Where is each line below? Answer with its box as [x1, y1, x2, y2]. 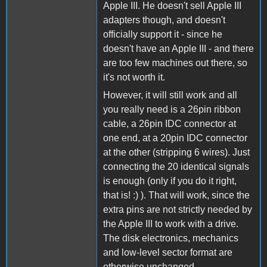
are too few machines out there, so [103, 57, 247, 68]
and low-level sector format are [103, 247, 232, 257]
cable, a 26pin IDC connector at [103, 118, 236, 129]
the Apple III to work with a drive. [103, 218, 238, 229]
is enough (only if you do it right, [103, 175, 237, 186]
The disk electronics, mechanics [103, 232, 238, 243]
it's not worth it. [103, 72, 165, 82]
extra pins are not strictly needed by [103, 204, 252, 215]
